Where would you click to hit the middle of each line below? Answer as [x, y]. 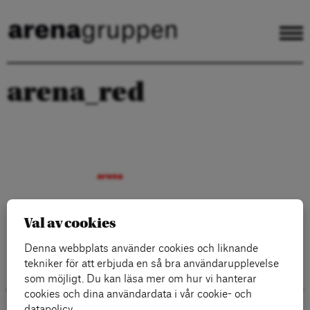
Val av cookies [70, 223]
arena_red [76, 92]
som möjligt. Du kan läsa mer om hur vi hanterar [140, 279]
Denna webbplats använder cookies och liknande [141, 248]
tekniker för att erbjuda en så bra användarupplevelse [152, 264]
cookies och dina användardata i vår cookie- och [138, 294]
